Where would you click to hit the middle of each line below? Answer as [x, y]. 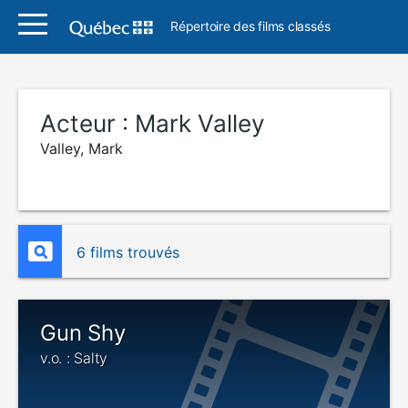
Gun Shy [83, 333]
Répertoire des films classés [250, 26]
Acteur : [87, 123]
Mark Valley [200, 123]
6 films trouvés [128, 252]
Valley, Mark [82, 148]
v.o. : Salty [74, 358]
